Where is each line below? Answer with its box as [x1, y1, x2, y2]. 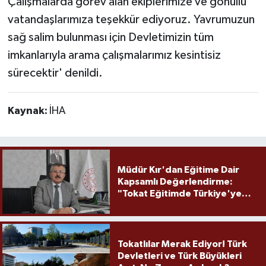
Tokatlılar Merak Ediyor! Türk [117, 239, 247, 249]
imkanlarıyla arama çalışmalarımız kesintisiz [7, 49, 221, 61]
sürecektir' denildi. [7, 66, 103, 79]
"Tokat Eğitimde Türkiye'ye [117, 188, 242, 198]
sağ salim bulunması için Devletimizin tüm [7, 31, 214, 43]
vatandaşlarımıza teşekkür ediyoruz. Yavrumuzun [7, 13, 255, 26]
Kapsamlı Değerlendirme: [117, 176, 233, 186]
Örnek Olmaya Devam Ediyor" [117, 200, 252, 210]
